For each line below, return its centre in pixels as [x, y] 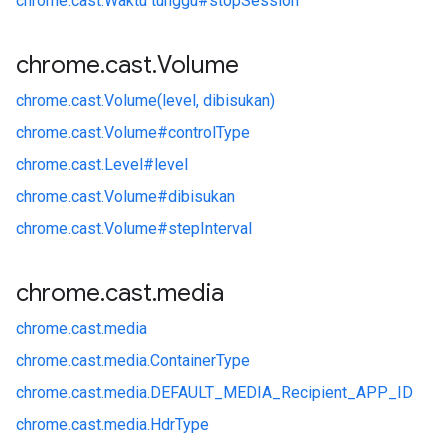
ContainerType [200, 360]
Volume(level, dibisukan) [189, 100]
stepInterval [210, 228]
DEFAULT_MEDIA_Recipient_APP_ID [281, 392]
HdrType [179, 424]
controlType [209, 132]
